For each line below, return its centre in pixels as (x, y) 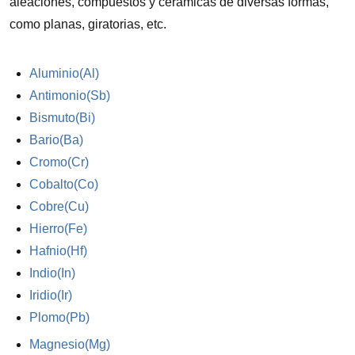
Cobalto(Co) (64, 184)
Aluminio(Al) (65, 73)
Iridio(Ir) (51, 295)
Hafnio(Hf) (59, 251)
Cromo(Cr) (59, 162)
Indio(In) (53, 273)
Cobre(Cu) (59, 206)
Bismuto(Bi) (63, 118)
